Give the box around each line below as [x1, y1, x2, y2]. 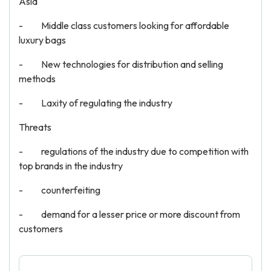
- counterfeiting [19, 184, 100, 196]
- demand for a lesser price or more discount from [19, 208, 240, 220]
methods [19, 73, 56, 85]
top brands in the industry [19, 160, 123, 172]
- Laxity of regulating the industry [19, 97, 172, 109]
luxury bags [19, 34, 66, 46]
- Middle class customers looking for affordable [19, 19, 229, 31]
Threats [19, 121, 51, 133]
